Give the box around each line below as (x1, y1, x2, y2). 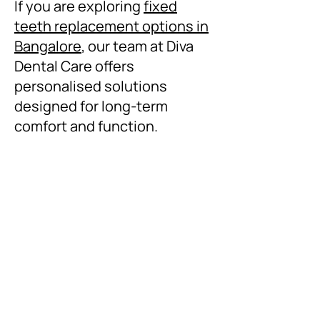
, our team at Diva (81, 36, 194, 56)
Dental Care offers (14, 56, 134, 76)
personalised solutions (14, 76, 167, 96)
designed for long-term (14, 96, 168, 116)
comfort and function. (14, 116, 158, 136)
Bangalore (14, 36, 81, 56)
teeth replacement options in (14, 16, 209, 36)
